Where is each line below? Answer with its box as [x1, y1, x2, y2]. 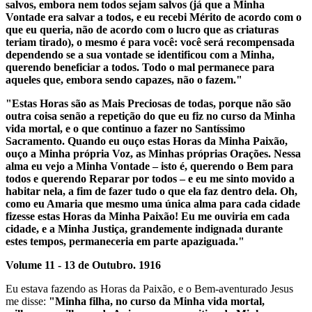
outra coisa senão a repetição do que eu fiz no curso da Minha [6, 109, 295, 122]
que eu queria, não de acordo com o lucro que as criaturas [6, 23, 279, 36]
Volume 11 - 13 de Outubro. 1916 [6, 258, 161, 271]
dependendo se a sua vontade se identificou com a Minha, [6, 48, 274, 61]
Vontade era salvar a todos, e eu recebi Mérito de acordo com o [6, 10, 302, 23]
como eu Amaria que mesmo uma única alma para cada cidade [6, 197, 300, 210]
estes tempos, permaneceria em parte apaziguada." [6, 235, 244, 247]
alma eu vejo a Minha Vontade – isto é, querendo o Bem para [6, 159, 293, 172]
